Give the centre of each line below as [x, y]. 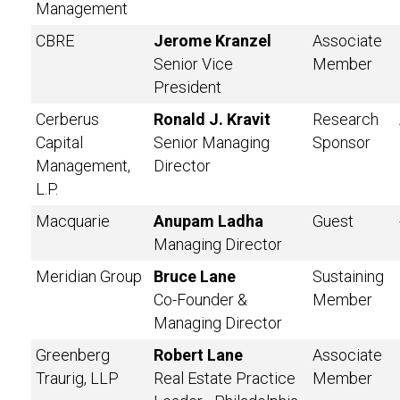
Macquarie [73, 221]
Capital [59, 142]
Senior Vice [193, 64]
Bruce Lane [195, 276]
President [187, 87]
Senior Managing [212, 142]
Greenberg [73, 355]
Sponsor [342, 142]
